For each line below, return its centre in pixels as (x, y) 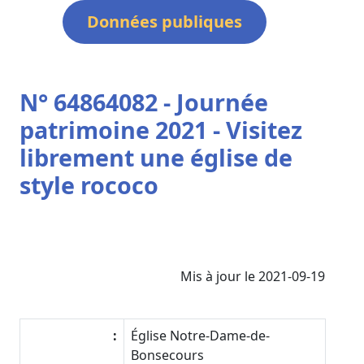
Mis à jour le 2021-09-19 (253, 276)
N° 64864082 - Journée (144, 102)
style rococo (89, 184)
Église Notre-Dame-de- (200, 335)
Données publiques (164, 21)
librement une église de (156, 157)
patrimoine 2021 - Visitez (161, 129)
